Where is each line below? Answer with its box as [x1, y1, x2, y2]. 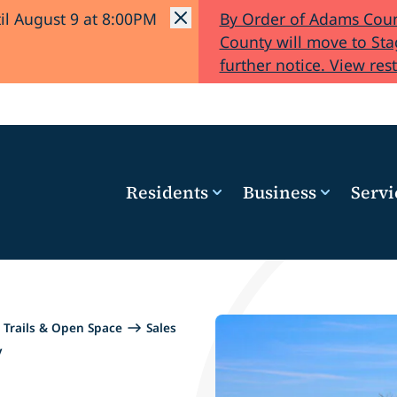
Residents [126, 180, 208, 205]
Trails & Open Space [4, 319, 122, 337]
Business [243, 180, 316, 205]
